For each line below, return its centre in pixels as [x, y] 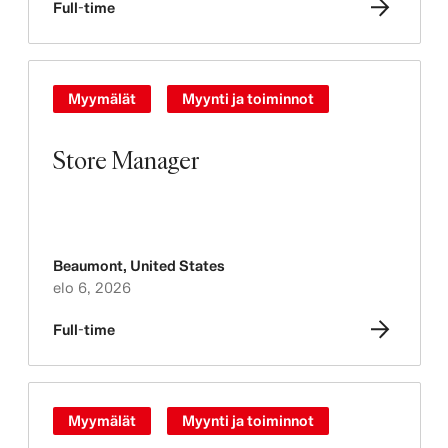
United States [177, 265]
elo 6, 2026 [91, 287]
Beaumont [87, 265]
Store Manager [126, 159]
